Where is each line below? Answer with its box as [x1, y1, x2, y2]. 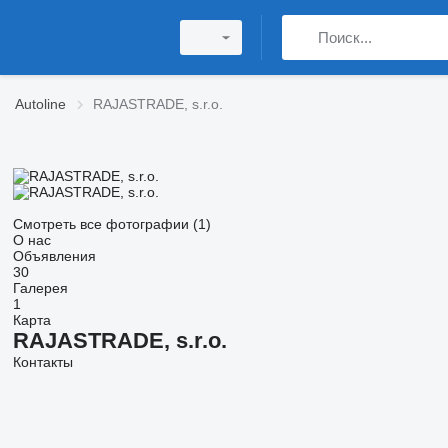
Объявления [12, 248, 96, 264]
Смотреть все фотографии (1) [12, 216, 211, 232]
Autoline [15, 96, 66, 112]
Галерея [12, 280, 68, 296]
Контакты [12, 354, 73, 370]
